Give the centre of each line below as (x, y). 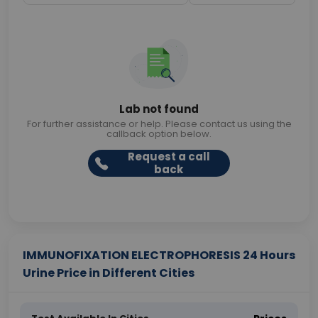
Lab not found (159, 109)
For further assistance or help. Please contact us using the (159, 124)
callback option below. (159, 134)
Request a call (169, 157)
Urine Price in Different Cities (109, 273)
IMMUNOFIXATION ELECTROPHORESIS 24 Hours (159, 255)
